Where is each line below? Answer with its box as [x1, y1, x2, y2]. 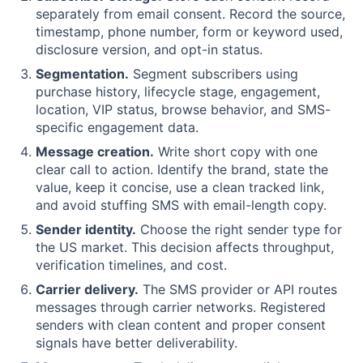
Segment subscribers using [129, 66, 298, 83]
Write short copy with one [154, 143, 318, 160]
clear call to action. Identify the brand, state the [36, 161, 328, 178]
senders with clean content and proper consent [36, 317, 326, 334]
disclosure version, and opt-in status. [36, 41, 263, 58]
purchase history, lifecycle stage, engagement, [36, 83, 320, 100]
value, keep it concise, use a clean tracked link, [36, 179, 324, 196]
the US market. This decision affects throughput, [36, 239, 334, 256]
